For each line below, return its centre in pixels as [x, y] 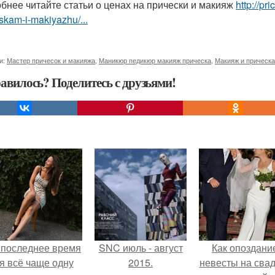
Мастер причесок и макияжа [51, 60]
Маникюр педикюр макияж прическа [155, 60]
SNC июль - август [141, 248]
